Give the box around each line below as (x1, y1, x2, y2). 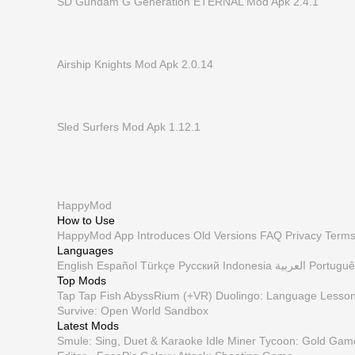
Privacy (285, 229, 322, 242)
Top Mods (57, 274, 106, 287)
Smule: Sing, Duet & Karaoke (57, 334, 203, 347)
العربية (275, 259, 306, 272)
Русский (178, 259, 219, 272)
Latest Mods (57, 319, 119, 332)
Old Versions (193, 229, 257, 242)
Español (97, 259, 137, 272)
